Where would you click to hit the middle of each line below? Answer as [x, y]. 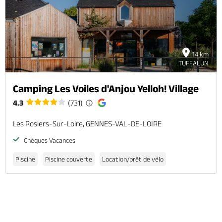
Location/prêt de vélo [133, 159]
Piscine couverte [69, 159]
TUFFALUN [194, 63]
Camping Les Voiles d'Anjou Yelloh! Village [106, 89]
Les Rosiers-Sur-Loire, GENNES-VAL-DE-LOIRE [87, 124]
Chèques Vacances [49, 140]
